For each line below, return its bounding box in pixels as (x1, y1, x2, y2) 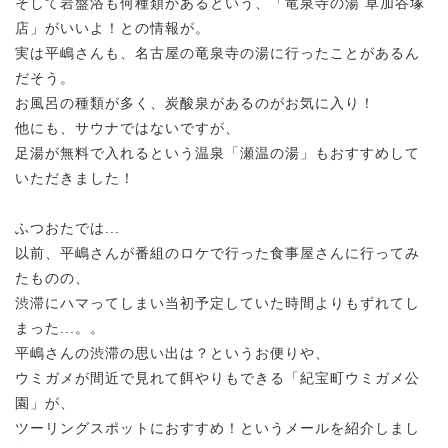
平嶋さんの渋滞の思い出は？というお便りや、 (15, 344, 330, 361)
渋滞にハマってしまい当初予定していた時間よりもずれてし (15, 294, 420, 311)
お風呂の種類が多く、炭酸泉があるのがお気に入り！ (15, 94, 375, 111)
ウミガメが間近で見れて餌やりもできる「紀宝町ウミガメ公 (15, 369, 420, 386)
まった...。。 (15, 319, 105, 336)
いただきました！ (15, 169, 135, 186)
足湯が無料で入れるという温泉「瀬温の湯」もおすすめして (15, 144, 420, 161)
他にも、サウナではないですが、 (15, 119, 240, 136)
